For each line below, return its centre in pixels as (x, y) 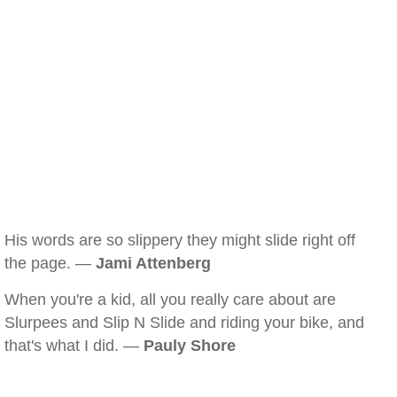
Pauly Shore (190, 346)
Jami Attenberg (153, 263)
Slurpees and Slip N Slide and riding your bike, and (184, 323)
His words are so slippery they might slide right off (180, 240)
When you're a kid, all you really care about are (170, 300)
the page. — (50, 263)
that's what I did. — (74, 346)
